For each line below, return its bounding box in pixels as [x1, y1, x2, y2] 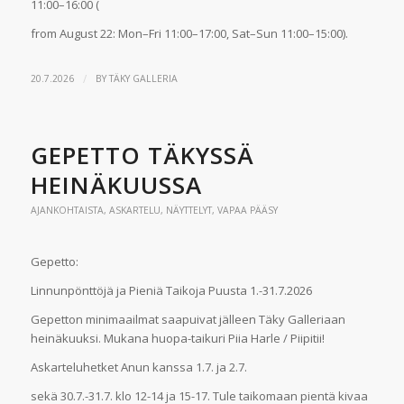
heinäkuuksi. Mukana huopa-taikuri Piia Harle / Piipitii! [30, 329, 327, 346]
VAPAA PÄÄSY [216, 203, 278, 216]
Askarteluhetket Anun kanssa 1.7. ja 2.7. [30, 358, 250, 375]
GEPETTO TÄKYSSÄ [30, 138, 254, 171]
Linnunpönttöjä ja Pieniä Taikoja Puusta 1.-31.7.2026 [30, 281, 312, 298]
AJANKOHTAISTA [30, 203, 104, 216]
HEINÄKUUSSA [30, 168, 202, 201]
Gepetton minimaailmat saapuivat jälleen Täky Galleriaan [30, 310, 345, 327]
